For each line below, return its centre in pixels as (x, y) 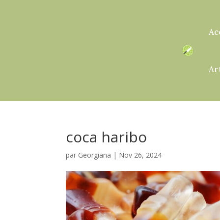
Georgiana (95, 155)
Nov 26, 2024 (140, 155)
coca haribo (107, 137)
